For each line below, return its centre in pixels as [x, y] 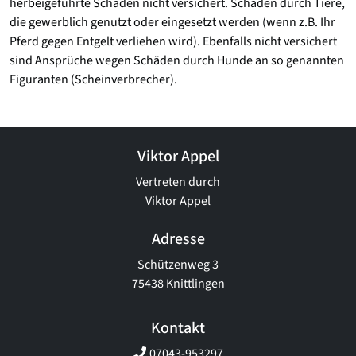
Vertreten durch [178, 182]
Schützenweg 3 [178, 265]
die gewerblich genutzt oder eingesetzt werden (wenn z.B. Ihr [172, 22]
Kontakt [178, 328]
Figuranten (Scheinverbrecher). [93, 79]
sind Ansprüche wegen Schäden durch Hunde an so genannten [177, 60]
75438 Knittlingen [178, 284]
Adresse [178, 239]
